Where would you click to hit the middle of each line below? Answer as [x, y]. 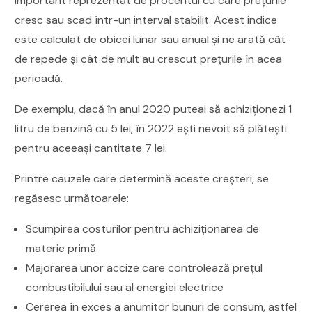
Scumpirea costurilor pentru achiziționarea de [143, 228]
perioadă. [39, 78]
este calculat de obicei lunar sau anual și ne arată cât [150, 39]
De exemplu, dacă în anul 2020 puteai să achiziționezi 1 [154, 109]
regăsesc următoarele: [72, 198]
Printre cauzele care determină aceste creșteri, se [142, 178]
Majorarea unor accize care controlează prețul [145, 267]
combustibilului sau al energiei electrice [125, 287]
